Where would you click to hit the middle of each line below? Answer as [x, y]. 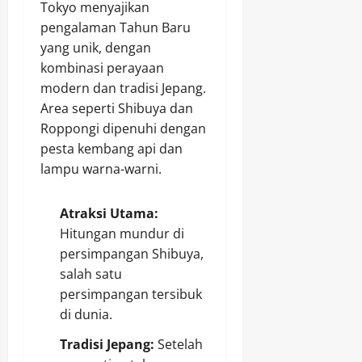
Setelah [179, 345]
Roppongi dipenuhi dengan [123, 129]
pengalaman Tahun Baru [116, 28]
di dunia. [86, 315]
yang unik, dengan [96, 48]
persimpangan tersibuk [131, 295]
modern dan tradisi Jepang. [123, 88]
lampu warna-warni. [101, 169]
